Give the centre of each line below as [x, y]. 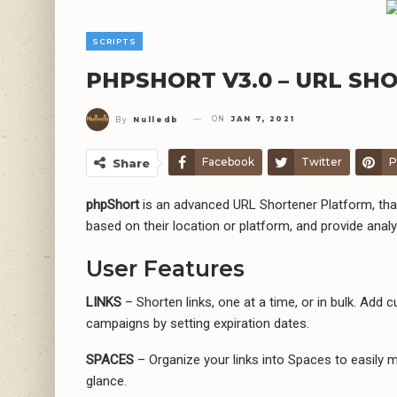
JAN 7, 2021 [263, 119]
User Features [165, 268]
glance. [106, 381]
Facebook [228, 161]
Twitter [322, 161]
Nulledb [156, 119]
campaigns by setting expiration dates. [198, 323]
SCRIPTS [114, 42]
